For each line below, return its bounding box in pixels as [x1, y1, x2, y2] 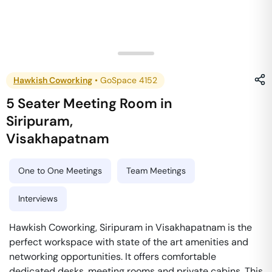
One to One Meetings [18, 165, 102, 176]
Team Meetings [126, 165, 186, 176]
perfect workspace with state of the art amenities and [9, 236, 248, 248]
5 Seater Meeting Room [6, 95, 158, 112]
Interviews [18, 193, 58, 204]
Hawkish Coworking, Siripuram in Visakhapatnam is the [9, 221, 252, 234]
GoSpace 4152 [100, 75, 157, 86]
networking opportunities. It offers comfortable [9, 250, 216, 263]
